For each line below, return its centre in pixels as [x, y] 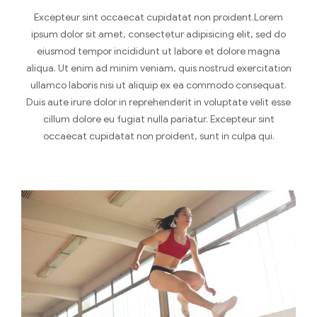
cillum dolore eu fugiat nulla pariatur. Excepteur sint [158, 120]
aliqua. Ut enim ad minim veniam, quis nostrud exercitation [158, 69]
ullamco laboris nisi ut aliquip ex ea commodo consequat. [158, 86]
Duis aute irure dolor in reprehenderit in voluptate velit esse [158, 103]
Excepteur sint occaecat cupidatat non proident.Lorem [158, 18]
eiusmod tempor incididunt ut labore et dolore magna [158, 52]
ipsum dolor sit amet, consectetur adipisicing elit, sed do [158, 35]
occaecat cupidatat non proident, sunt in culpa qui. [158, 137]
